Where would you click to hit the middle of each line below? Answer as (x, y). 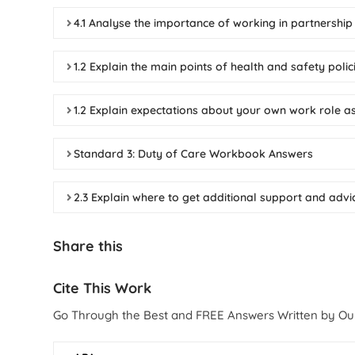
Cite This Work (103, 288)
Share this (88, 246)
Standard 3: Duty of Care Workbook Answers (194, 154)
